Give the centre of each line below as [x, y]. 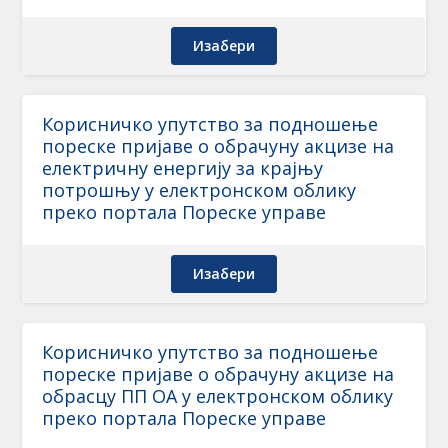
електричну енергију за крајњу [183, 168]
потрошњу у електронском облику [199, 190]
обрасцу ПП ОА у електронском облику [218, 396]
